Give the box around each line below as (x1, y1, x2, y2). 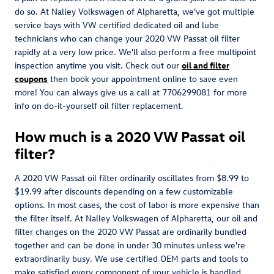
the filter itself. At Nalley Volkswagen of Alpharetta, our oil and (15, 212, 257, 224)
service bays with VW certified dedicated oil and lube (15, 18, 219, 31)
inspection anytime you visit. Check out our (15, 59, 182, 71)
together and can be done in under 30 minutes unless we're (15, 239, 245, 251)
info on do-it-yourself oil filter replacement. (15, 99, 183, 111)
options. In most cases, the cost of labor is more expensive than (15, 198, 259, 210)
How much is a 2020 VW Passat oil (15, 126, 245, 145)
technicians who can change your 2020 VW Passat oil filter (15, 32, 240, 44)
